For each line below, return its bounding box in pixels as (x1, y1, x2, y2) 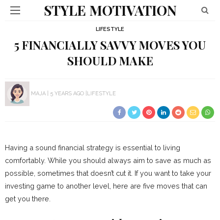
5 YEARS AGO (50, 90, 84, 97)
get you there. (5, 194, 51, 203)
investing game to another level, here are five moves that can (5, 182, 207, 190)
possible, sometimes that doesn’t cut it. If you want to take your (5, 169, 211, 177)
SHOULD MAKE (67, 53, 153, 68)
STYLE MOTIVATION (43, 1, 177, 19)
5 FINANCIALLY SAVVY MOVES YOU (14, 37, 206, 53)
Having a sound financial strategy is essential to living (5, 143, 180, 152)
